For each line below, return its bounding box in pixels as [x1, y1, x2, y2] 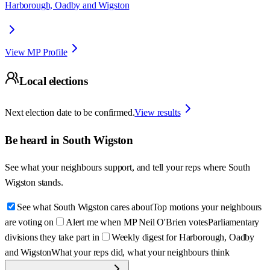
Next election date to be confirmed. [5, 107, 135, 118]
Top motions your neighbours [152, 202, 262, 213]
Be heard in [5, 133, 63, 146]
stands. [37, 177, 63, 188]
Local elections [19, 75, 88, 88]
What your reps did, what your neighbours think [51, 247, 230, 258]
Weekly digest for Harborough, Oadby [111, 232, 255, 243]
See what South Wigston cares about [17, 202, 152, 213]
